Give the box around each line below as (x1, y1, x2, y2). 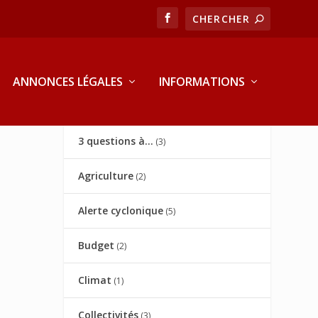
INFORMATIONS (158, 74, 245, 89)
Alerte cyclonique (78, 204, 164, 218)
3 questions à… (78, 134, 154, 148)
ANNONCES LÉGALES (12, 74, 123, 89)
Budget (78, 238, 115, 253)
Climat (78, 273, 112, 287)
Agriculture (78, 169, 134, 183)
